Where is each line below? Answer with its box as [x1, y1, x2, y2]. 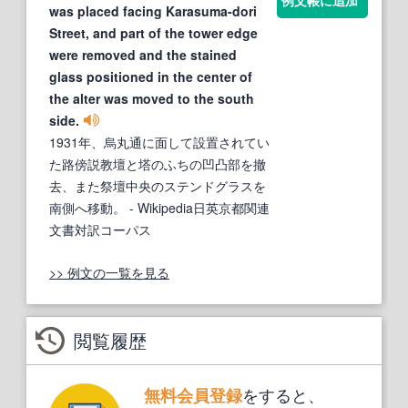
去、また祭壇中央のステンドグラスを [49, 177, 266, 196]
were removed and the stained [49, 46, 237, 65]
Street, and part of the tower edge [49, 24, 258, 43]
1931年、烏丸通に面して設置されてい [49, 133, 270, 152]
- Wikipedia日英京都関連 [126, 199, 270, 218]
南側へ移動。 [49, 199, 126, 218]
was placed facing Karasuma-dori [49, 2, 257, 21]
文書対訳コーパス [49, 220, 151, 240]
